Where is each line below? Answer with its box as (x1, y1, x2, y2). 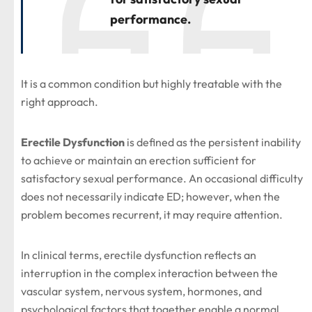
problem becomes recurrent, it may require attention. (21, 208, 283, 221)
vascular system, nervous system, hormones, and (21, 284, 262, 298)
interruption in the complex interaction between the (21, 266, 278, 280)
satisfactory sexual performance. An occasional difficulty (21, 171, 303, 185)
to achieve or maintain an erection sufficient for (21, 153, 256, 167)
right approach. (21, 95, 98, 109)
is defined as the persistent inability (125, 135, 301, 149)
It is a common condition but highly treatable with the (21, 77, 282, 91)
